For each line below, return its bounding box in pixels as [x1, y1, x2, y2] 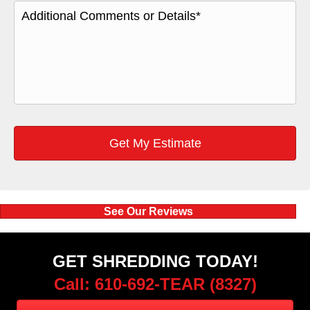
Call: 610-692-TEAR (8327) [53, 275, 257, 294]
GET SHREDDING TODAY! [52, 252, 258, 271]
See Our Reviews [103, 206, 193, 218]
